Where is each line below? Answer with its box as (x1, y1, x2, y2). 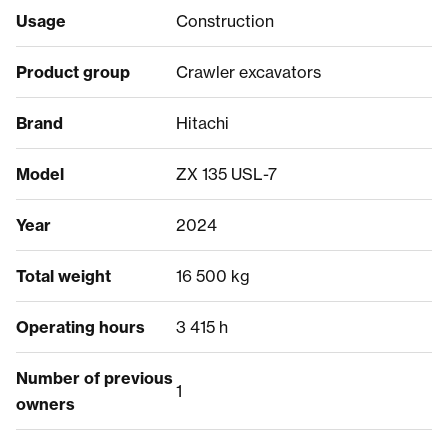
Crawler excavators (176, 61, 321, 82)
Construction (176, 10, 274, 31)
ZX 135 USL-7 (176, 163, 277, 184)
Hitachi (176, 112, 229, 133)
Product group (16, 61, 130, 82)
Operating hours (16, 316, 145, 337)
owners (16, 393, 75, 414)
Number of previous (16, 367, 173, 388)
